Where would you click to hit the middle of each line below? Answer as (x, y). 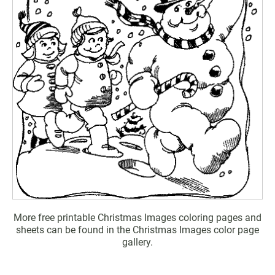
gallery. (137, 242)
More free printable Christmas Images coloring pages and (137, 218)
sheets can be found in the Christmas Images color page (137, 230)
